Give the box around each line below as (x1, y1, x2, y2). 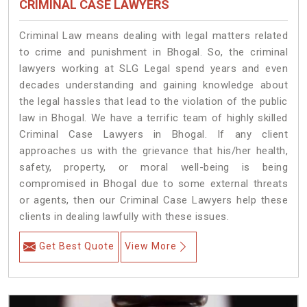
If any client (217, 128, 288, 141)
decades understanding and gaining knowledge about (19, 79, 288, 92)
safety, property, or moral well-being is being (19, 161, 288, 174)
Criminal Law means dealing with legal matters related (19, 29, 288, 42)
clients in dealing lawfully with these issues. (19, 210, 232, 223)
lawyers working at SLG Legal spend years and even (19, 62, 288, 75)
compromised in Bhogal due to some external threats (19, 177, 288, 191)
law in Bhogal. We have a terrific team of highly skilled (19, 112, 288, 125)
